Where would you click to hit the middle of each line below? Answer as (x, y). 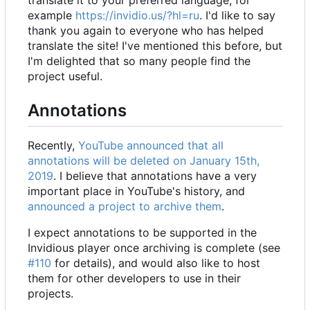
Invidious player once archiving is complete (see (154, 248)
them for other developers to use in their (134, 279)
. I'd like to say (237, 16)
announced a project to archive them (125, 207)
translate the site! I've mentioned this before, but (155, 46)
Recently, (53, 146)
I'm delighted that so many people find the (139, 61)
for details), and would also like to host (156, 263)
